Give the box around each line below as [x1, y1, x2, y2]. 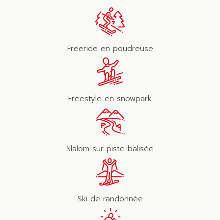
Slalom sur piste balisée [66, 143, 154, 155]
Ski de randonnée [77, 193, 143, 205]
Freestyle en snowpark [68, 93, 152, 105]
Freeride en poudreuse [67, 43, 153, 55]
